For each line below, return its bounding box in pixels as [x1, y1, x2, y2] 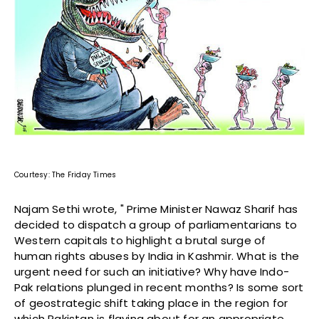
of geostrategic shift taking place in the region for [14, 295, 288, 310]
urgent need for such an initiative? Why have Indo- [14, 263, 290, 279]
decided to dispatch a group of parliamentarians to [14, 216, 298, 232]
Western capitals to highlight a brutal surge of [14, 232, 266, 248]
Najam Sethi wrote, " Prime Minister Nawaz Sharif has [14, 201, 298, 216]
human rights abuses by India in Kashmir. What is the [14, 248, 300, 263]
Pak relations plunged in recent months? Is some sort [14, 279, 304, 295]
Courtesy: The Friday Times [14, 169, 117, 180]
